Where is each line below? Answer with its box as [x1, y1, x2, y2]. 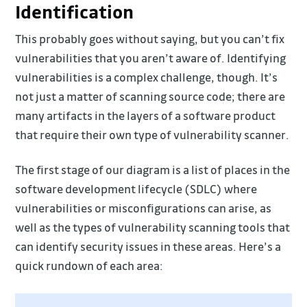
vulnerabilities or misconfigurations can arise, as [15, 200, 272, 215]
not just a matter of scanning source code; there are [15, 88, 286, 103]
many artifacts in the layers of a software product [15, 108, 276, 123]
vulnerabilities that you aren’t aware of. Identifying [15, 50, 286, 65]
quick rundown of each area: [15, 258, 164, 273]
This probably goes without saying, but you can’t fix [15, 31, 285, 46]
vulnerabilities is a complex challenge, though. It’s [15, 69, 278, 84]
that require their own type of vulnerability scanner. [15, 127, 290, 142]
